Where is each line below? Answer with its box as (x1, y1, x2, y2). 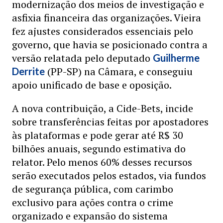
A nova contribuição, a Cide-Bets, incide (12, 102, 193, 115)
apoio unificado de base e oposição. (12, 78, 172, 92)
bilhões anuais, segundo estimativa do (12, 142, 186, 155)
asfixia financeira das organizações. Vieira (12, 11, 201, 24)
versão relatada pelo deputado (12, 51, 153, 65)
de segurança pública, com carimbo (12, 182, 173, 196)
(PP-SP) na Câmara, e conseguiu (45, 65, 193, 78)
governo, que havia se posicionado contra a (12, 38, 208, 51)
